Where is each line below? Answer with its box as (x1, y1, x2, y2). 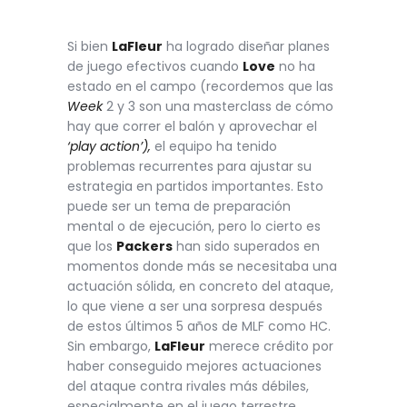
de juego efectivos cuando (67, 57, 243, 76)
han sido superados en (173, 237, 320, 256)
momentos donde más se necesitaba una (67, 257, 337, 276)
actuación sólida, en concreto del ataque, (67, 277, 333, 296)
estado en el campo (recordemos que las (67, 77, 333, 96)
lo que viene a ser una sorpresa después (67, 297, 323, 316)
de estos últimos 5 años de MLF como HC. (67, 317, 331, 336)
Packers (116, 237, 173, 256)
